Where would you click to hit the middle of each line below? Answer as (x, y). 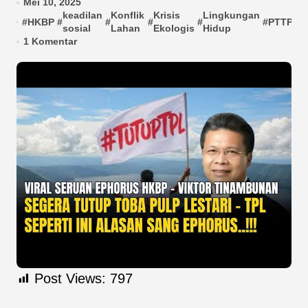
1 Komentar (51, 41)
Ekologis (174, 28)
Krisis (166, 15)
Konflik (128, 15)
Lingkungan (231, 15)
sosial (77, 28)
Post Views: (70, 278)
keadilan (83, 15)
